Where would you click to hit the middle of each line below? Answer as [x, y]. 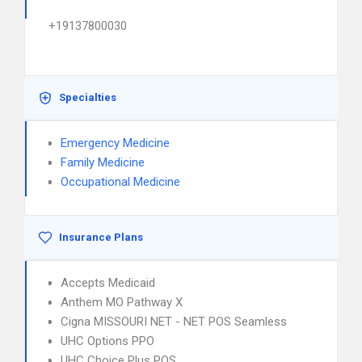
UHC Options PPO [107, 341]
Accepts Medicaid [108, 283]
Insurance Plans [101, 237]
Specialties [88, 97]
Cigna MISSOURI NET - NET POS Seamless [174, 322]
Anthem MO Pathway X [122, 302]
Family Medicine [103, 162]
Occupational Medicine [120, 182]
